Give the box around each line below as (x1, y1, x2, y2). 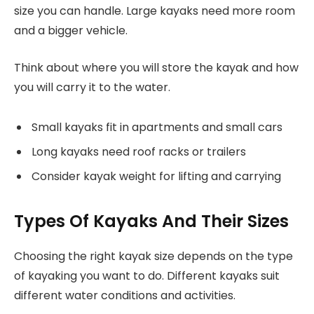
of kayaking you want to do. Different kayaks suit (14, 268, 280, 285)
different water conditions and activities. (14, 287, 235, 304)
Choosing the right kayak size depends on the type (14, 248, 293, 265)
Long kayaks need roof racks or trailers (32, 143, 246, 160)
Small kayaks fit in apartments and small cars (32, 118, 282, 135)
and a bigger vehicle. (14, 22, 128, 39)
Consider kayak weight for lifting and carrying (32, 168, 281, 184)
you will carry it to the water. (14, 78, 170, 95)
